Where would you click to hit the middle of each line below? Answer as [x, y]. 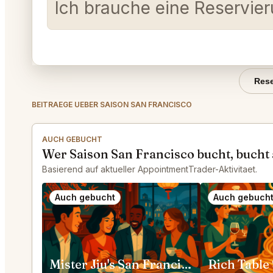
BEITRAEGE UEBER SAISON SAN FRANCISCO [112, 105]
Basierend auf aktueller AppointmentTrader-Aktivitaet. [150, 169]
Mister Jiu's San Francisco [186, 264]
